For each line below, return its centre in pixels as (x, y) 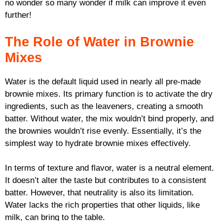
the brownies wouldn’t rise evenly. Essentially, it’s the (103, 131)
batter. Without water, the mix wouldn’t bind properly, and (109, 118)
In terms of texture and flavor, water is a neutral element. (110, 168)
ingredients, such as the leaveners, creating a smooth (104, 106)
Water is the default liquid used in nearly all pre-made (103, 81)
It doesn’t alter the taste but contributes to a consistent (106, 181)
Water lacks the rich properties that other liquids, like (102, 205)
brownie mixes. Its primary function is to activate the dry (109, 94)
